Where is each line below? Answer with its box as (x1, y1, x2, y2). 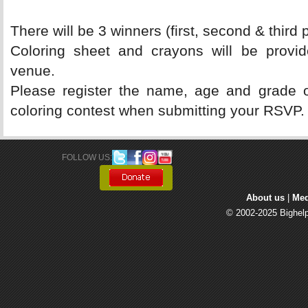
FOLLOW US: (62, 152, 112, 162)
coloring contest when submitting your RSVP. (10, 102, 305, 119)
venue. (10, 63, 55, 79)
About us (246, 192, 285, 203)
